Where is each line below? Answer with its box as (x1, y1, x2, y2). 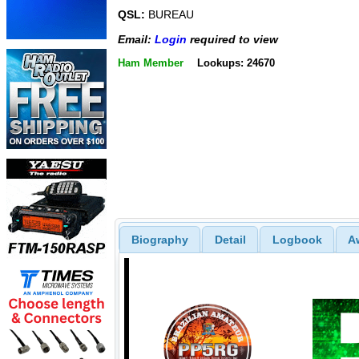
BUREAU (145, 8, 194, 22)
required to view (187, 32, 278, 46)
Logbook (272, 232, 322, 246)
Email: (118, 32, 155, 46)
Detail (214, 232, 246, 246)
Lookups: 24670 (196, 57, 275, 69)
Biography (131, 232, 188, 246)
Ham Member (118, 57, 184, 69)
